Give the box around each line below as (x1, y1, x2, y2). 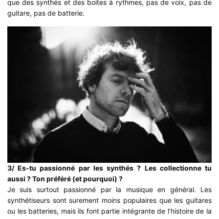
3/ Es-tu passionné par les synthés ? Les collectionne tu (7, 163, 212, 172)
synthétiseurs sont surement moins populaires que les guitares (7, 196, 212, 204)
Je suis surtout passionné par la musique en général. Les (7, 185, 212, 194)
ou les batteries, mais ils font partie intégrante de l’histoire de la (7, 206, 212, 215)
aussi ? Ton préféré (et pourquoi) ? (7, 174, 123, 183)
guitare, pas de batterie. (7, 9, 85, 18)
